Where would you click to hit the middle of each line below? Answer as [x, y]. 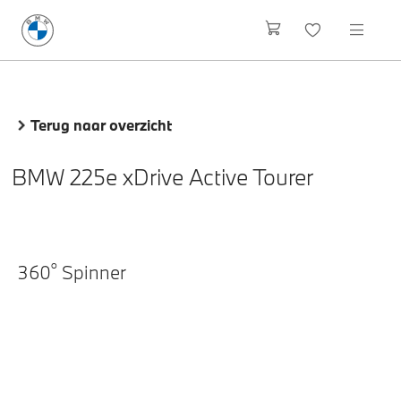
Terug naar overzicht [101, 125]
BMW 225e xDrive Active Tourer [162, 177]
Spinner [92, 272]
